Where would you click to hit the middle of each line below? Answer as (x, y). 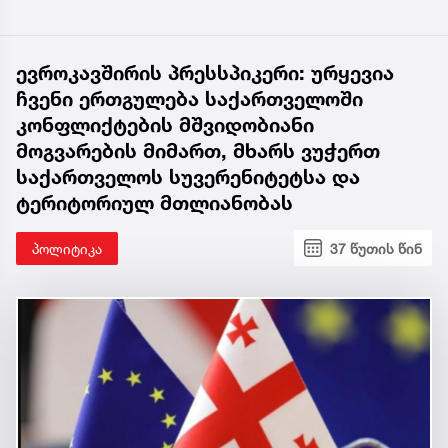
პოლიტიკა (67, 248)
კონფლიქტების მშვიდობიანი (165, 124)
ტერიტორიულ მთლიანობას (154, 202)
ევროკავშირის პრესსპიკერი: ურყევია (205, 72)
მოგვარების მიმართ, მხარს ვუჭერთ (198, 150)
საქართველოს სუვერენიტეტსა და (188, 176)
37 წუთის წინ (376, 248)
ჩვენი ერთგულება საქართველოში (189, 98)
